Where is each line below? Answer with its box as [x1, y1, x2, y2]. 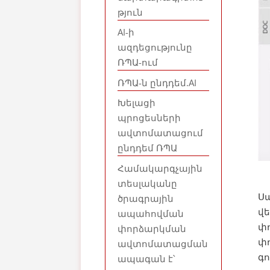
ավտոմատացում [118, 127, 204, 139]
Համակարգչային [118, 162, 203, 174]
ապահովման [118, 207, 184, 219]
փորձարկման [118, 222, 187, 234]
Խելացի [118, 96, 156, 108]
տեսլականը [118, 177, 178, 189]
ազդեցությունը [118, 41, 193, 53]
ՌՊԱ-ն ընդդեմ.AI [118, 76, 197, 89]
